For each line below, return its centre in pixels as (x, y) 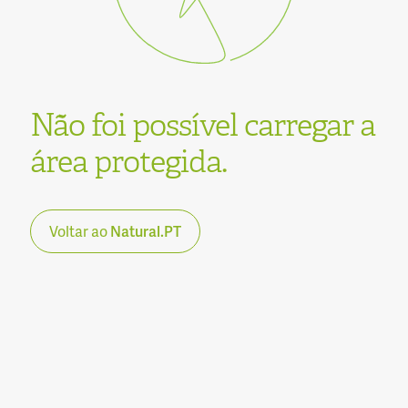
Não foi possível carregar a (202, 125)
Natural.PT (145, 230)
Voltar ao (79, 230)
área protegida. (128, 161)
